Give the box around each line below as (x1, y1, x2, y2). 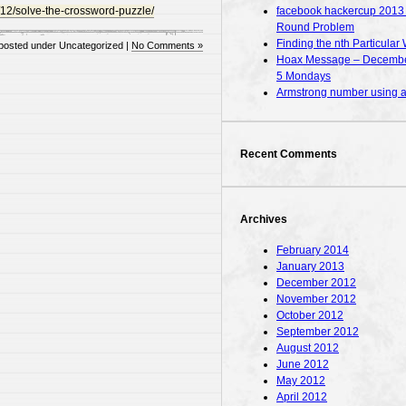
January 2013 (276, 259, 344, 273)
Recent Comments (240, 147, 337, 160)
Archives (240, 212, 287, 226)
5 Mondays (276, 69, 331, 82)
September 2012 (276, 324, 359, 338)
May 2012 (276, 373, 325, 387)
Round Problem (276, 20, 354, 34)
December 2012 (276, 275, 356, 289)
